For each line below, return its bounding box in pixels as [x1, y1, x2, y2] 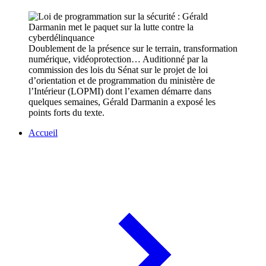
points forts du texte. [28, 107, 104, 118]
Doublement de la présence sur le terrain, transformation [28, 43, 237, 54]
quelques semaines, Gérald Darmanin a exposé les [28, 97, 216, 107]
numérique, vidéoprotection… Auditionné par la [28, 54, 208, 65]
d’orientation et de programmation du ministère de [28, 75, 215, 86]
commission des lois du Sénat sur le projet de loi [28, 65, 208, 75]
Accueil [28, 128, 58, 138]
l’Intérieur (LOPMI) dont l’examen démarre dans [28, 86, 211, 97]
